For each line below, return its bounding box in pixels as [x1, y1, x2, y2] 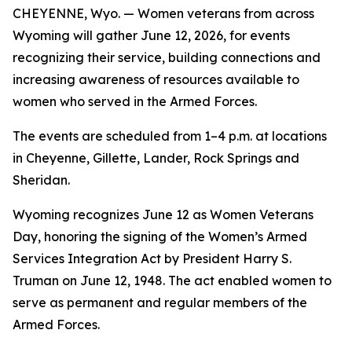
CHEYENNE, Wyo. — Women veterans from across [13, 5, 314, 21]
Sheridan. [13, 172, 70, 188]
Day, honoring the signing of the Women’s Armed [13, 229, 307, 244]
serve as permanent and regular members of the [13, 295, 307, 310]
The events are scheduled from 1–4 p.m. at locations [13, 128, 327, 144]
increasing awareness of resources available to [13, 71, 299, 87]
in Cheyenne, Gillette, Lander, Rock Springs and [13, 150, 299, 166]
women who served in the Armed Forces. [13, 93, 257, 109]
